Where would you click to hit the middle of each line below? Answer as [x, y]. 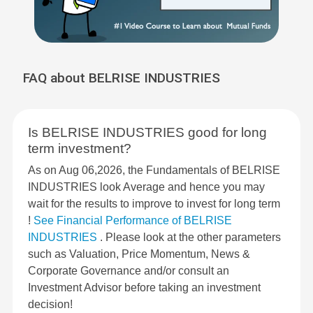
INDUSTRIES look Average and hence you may [146, 187]
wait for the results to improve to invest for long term [154, 204]
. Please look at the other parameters [190, 238]
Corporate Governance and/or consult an [129, 271]
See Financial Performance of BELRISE [133, 221]
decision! [50, 305]
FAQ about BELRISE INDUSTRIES [122, 78]
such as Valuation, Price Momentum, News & [139, 254]
